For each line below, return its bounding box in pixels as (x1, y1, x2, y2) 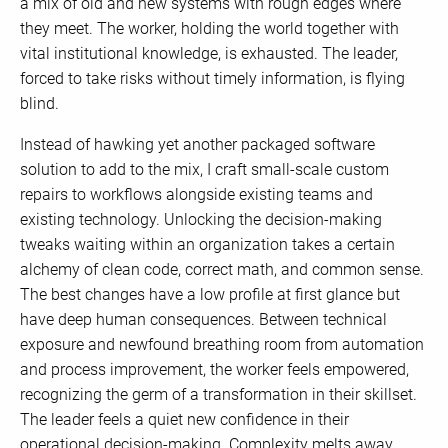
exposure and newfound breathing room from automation (20, 335, 424, 355)
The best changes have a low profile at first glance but (20, 285, 400, 305)
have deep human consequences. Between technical (20, 310, 387, 330)
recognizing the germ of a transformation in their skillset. (20, 385, 417, 405)
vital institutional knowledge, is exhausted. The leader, (20, 44, 398, 64)
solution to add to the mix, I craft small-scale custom (20, 160, 389, 180)
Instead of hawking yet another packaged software (20, 135, 375, 155)
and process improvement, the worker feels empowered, (20, 360, 409, 380)
